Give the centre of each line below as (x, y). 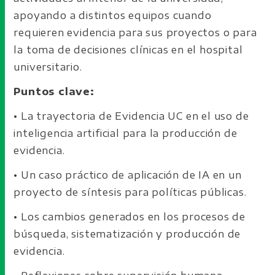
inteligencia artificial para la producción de (126, 133)
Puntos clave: (56, 91)
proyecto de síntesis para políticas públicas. (130, 192)
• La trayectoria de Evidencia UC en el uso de (131, 116)
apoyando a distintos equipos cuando (113, 15)
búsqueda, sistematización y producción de (127, 234)
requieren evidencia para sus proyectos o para (135, 33)
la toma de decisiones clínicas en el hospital (128, 50)
